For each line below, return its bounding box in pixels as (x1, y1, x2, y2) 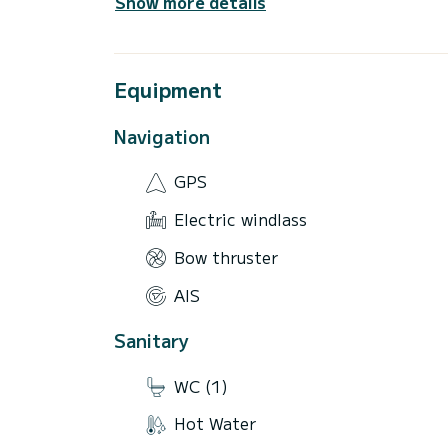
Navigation (114, 122, 210, 149)
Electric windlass (174, 207, 307, 232)
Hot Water (174, 411, 256, 436)
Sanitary (114, 327, 189, 354)
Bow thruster (174, 244, 278, 269)
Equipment (114, 74, 222, 104)
